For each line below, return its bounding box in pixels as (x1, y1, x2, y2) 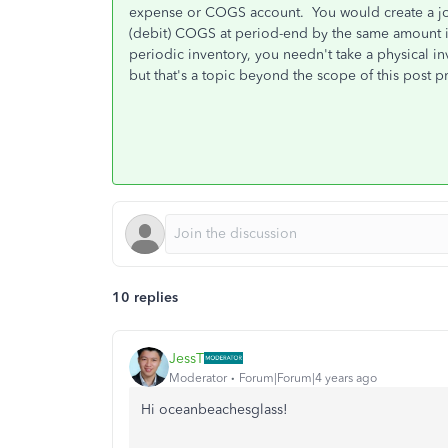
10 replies (112, 289, 178, 306)
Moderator (169, 370, 227, 385)
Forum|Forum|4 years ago (239, 370, 377, 385)
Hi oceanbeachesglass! (141, 401, 288, 418)
